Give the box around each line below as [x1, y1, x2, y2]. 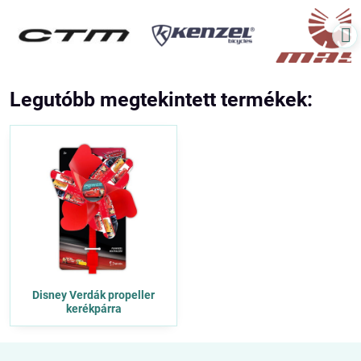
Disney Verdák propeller [32, 288, 155, 301]
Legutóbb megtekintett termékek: [10, 88, 313, 111]
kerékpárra [65, 302, 122, 315]
